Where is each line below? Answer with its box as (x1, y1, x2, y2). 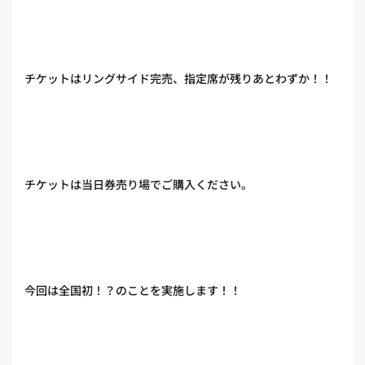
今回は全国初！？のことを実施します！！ (24, 282, 241, 298)
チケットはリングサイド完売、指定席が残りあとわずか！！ (24, 70, 332, 86)
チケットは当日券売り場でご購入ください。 (24, 176, 253, 192)
